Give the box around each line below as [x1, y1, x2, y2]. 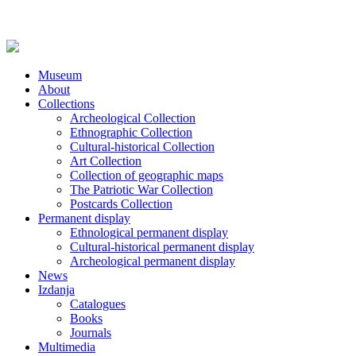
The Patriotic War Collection [70, 183, 213, 196]
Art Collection [70, 154, 141, 168]
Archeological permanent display [70, 254, 235, 268]
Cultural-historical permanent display [70, 240, 254, 253]
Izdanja [38, 283, 75, 296]
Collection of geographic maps [70, 168, 223, 182]
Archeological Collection [70, 111, 195, 125]
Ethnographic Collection [70, 126, 192, 139]
